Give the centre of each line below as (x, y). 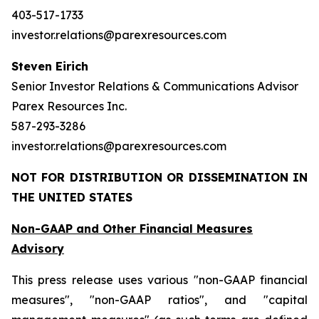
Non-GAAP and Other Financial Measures (132, 229)
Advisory (38, 249)
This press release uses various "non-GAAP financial (159, 280)
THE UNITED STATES (72, 197)
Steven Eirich (50, 66)
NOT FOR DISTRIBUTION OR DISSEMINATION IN (159, 177)
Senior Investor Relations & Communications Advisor (155, 86)
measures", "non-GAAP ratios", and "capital (159, 300)
